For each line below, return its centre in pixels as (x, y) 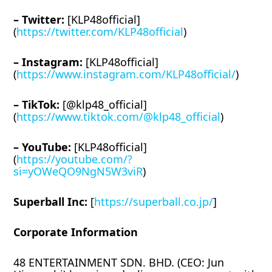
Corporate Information (76, 232)
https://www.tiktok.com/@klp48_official (119, 116)
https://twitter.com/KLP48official (100, 31)
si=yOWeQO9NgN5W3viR (78, 171)
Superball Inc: (51, 201)
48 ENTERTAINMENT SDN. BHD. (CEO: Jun (119, 262)
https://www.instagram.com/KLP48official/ (126, 74)
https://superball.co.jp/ (154, 201)
